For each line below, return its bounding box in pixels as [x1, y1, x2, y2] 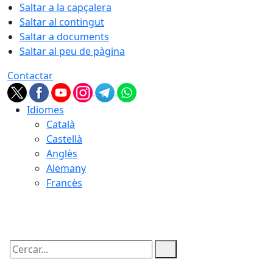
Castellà [46, 132, 82, 146]
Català [46, 118, 75, 131]
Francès [46, 176, 82, 190]
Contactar [7, 69, 53, 82]
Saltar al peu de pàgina [19, 44, 125, 58]
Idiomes [27, 103, 64, 116]
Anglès [46, 147, 77, 160]
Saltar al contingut [19, 15, 104, 29]
